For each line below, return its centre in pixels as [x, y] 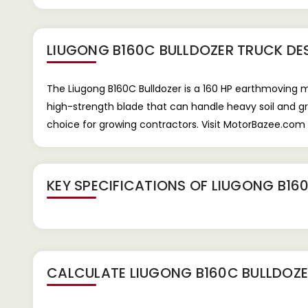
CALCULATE [88, 273]
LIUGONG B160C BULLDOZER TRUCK [165, 50]
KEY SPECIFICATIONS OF [129, 186]
